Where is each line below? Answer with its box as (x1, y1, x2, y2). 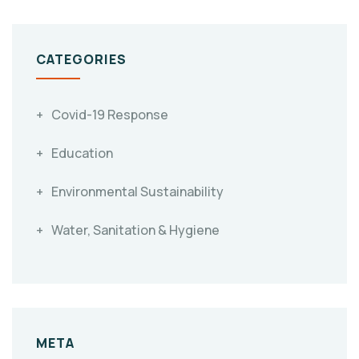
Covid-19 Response (51, 106, 168, 124)
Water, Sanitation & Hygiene (51, 221, 220, 240)
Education (51, 144, 113, 163)
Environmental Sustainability (51, 183, 224, 201)
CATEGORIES (36, 50, 127, 69)
